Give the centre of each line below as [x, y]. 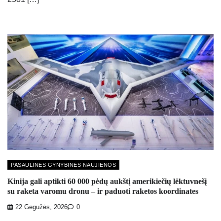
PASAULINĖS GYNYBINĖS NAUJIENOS [63, 165]
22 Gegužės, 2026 [41, 207]
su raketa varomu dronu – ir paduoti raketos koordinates [103, 191]
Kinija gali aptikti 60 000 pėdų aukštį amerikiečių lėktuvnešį [107, 181]
